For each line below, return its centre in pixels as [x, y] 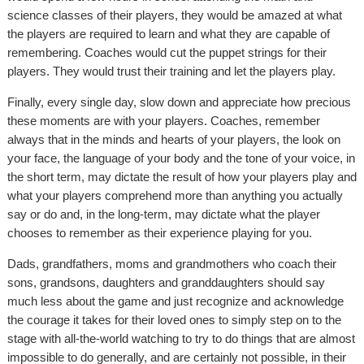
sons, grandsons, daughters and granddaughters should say [166, 282]
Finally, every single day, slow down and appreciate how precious [179, 102]
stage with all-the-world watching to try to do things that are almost [181, 338]
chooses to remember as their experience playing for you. [160, 233]
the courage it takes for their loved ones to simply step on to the [174, 320]
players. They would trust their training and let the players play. [171, 71]
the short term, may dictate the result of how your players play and [182, 177]
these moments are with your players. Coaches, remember [164, 121]
